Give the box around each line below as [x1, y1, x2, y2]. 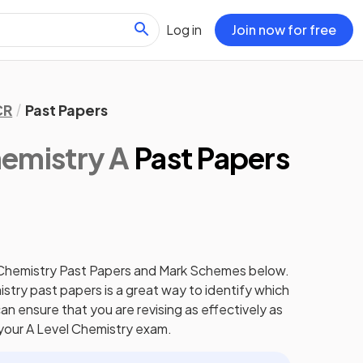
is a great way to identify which [102, 281, 290, 298]
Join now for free [232, 20, 336, 38]
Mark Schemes [159, 262, 247, 279]
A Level [26, 320, 70, 337]
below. [246, 262, 290, 279]
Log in [166, 20, 202, 38]
